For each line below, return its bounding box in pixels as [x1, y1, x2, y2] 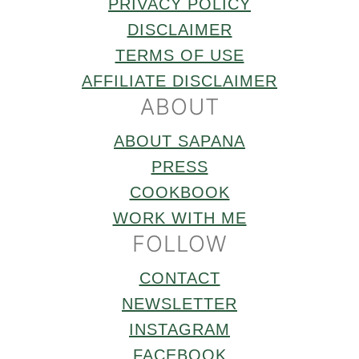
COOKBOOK [129, 183, 230, 201]
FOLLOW [131, 229, 228, 257]
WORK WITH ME [112, 208, 247, 227]
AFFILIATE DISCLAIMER [82, 71, 277, 90]
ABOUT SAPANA [114, 131, 245, 150]
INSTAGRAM [129, 320, 230, 338]
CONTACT [139, 268, 220, 287]
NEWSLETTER [122, 294, 237, 313]
